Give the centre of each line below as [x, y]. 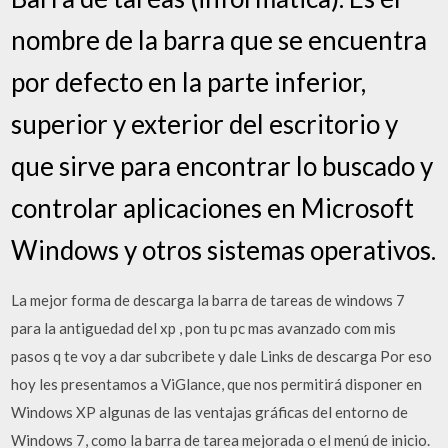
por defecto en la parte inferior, [189, 82]
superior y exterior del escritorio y [205, 124]
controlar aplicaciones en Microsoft [213, 208]
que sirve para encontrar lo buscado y [222, 166]
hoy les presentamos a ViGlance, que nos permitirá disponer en [217, 384]
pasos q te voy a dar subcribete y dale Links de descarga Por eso [222, 356]
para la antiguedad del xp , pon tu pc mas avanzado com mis [204, 328]
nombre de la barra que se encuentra [219, 40]
